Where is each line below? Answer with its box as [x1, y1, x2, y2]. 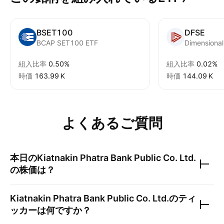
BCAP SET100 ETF [36, 38, 98, 47]
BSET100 [36, 27, 73, 37]
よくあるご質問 [61, 114, 162, 131]
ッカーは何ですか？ [10, 205, 91, 215]
